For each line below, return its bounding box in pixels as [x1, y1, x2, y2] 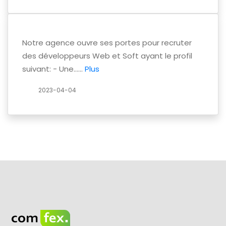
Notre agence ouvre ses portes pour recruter [22, 37, 192, 48]
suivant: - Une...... [22, 64, 85, 75]
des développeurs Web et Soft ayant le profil [22, 50, 192, 62]
